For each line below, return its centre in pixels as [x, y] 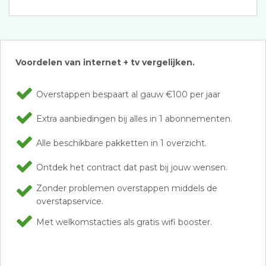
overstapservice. [70, 201]
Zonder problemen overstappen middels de [127, 188]
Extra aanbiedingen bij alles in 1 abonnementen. [134, 119]
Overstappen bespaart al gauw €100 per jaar [128, 94]
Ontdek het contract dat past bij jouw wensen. [132, 167]
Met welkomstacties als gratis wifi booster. [124, 222]
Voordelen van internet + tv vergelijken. [105, 62]
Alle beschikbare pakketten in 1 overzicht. [121, 143]
